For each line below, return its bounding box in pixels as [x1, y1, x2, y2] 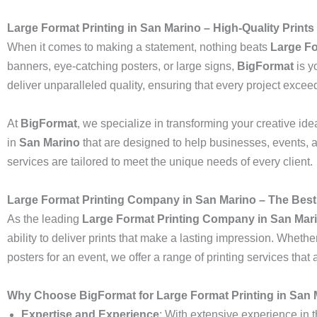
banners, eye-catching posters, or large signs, [7, 60, 237, 72]
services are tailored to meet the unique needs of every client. [7, 156, 313, 168]
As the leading [7, 213, 82, 225]
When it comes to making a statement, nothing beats [7, 41, 270, 53]
